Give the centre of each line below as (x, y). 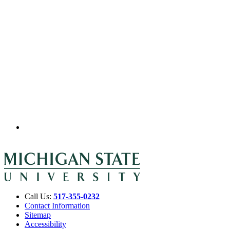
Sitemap (38, 215)
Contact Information (57, 205)
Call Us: (39, 196)
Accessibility (45, 224)
